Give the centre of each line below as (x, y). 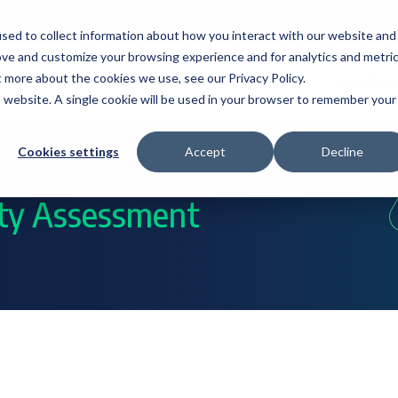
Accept (205, 152)
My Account (342, 22)
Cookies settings (68, 152)
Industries (79, 81)
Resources (186, 81)
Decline (342, 152)
